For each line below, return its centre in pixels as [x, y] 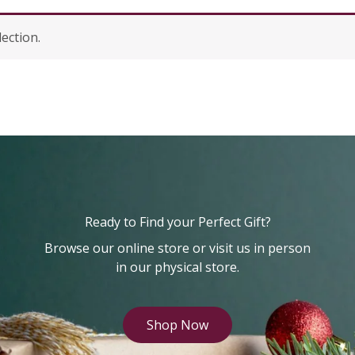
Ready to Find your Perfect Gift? [177, 222]
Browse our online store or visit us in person [177, 248]
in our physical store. [177, 267]
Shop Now [177, 325]
